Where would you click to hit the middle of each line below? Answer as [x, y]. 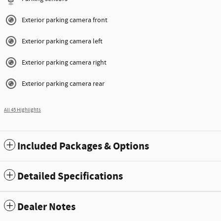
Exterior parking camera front [65, 20]
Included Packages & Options [83, 146]
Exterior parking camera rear [63, 84]
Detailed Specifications [70, 176]
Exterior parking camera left [62, 41]
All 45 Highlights [22, 110]
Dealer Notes [46, 207]
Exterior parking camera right [64, 62]
